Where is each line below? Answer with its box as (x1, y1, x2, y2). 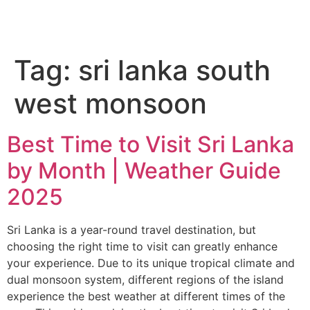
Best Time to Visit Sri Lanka (7, 131, 294, 158)
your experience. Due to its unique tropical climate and (7, 256, 295, 270)
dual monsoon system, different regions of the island (7, 273, 284, 286)
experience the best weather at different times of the (7, 289, 285, 303)
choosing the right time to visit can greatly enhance (7, 239, 277, 253)
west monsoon (14, 86, 207, 120)
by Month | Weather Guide (7, 157, 281, 184)
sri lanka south (78, 53, 271, 87)
